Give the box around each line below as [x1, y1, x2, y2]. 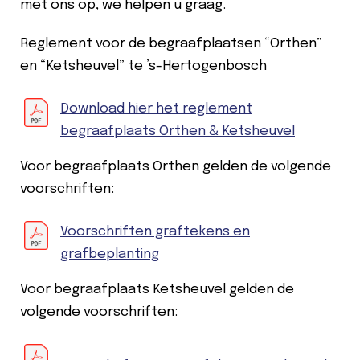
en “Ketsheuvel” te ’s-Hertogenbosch [20, 59, 267, 73]
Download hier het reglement [60, 101, 252, 116]
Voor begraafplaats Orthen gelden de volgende [20, 159, 331, 174]
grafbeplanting [60, 247, 159, 261]
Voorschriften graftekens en [60, 224, 250, 239]
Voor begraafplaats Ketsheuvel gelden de [20, 282, 294, 297]
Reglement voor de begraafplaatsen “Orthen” [20, 36, 322, 51]
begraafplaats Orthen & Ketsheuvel [60, 124, 295, 138]
